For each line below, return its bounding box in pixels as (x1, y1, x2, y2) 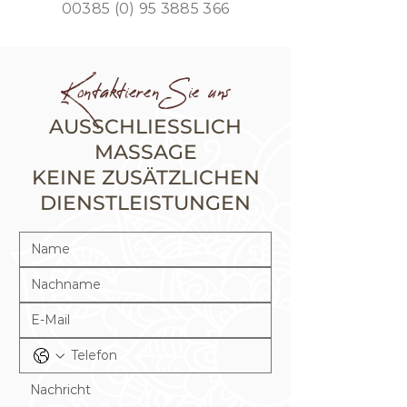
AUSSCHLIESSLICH (49, 114, 242, 139)
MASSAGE (94, 140, 197, 164)
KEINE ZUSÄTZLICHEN (31, 165, 260, 190)
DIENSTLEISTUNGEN (40, 191, 251, 215)
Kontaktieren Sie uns (59, 81, 232, 104)
